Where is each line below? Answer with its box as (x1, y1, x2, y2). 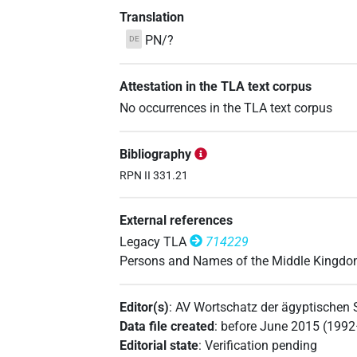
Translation (120, 9, 185, 25)
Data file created (120, 318, 215, 334)
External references (120, 212, 233, 228)
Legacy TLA (120, 233, 187, 249)
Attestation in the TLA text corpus (120, 79, 312, 95)
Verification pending (205, 337, 318, 353)
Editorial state (120, 337, 199, 353)
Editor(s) (120, 299, 170, 315)
